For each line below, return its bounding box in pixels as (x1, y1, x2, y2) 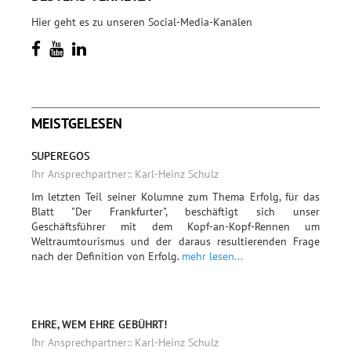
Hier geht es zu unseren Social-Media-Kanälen (31, 15, 252, 30)
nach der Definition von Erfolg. (31, 248, 182, 263)
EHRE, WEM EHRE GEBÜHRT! (31, 317, 167, 331)
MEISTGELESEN (31, 114, 122, 133)
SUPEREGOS (31, 149, 89, 164)
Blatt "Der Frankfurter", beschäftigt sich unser (31, 204, 320, 219)
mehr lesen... (182, 248, 243, 263)
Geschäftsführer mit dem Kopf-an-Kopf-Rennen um (31, 219, 320, 233)
